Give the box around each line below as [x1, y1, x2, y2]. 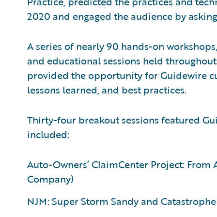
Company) [27, 171, 74, 186]
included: [27, 127, 69, 141]
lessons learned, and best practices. [27, 82, 186, 97]
